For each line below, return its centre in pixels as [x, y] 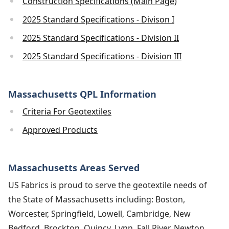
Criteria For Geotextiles [67, 112]
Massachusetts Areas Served [74, 168]
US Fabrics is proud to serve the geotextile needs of [108, 185]
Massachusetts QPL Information [82, 94]
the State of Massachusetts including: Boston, [97, 200]
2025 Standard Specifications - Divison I [98, 20]
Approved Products [60, 130]
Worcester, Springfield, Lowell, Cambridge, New [99, 214]
